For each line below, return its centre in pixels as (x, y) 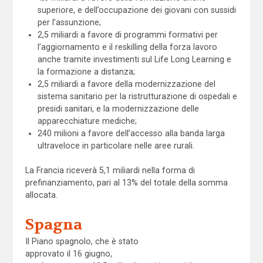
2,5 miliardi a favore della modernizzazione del (127, 84)
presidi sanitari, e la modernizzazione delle (119, 108)
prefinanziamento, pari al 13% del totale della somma (126, 182)
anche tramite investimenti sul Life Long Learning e (135, 59)
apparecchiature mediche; (87, 121)
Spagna (53, 224)
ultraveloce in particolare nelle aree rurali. (116, 145)
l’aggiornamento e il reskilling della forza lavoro (128, 47)
